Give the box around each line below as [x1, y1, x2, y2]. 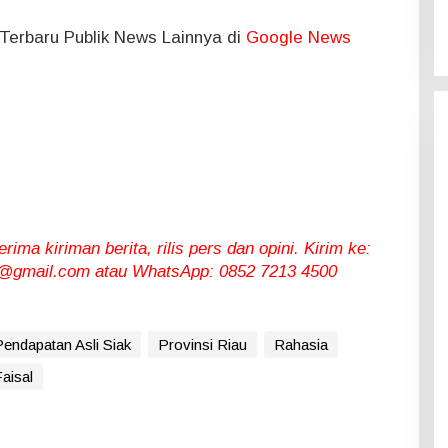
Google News [245, 27, 351, 47]
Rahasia [273, 335, 328, 353]
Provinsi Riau [157, 335, 247, 353]
